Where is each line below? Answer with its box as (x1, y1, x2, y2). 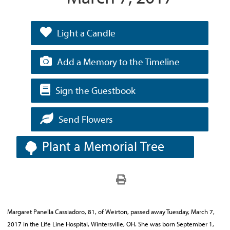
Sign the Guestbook (55, 84, 136, 97)
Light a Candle (57, 27, 116, 39)
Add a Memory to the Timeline (57, 55, 180, 68)
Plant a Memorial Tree (42, 138, 164, 155)
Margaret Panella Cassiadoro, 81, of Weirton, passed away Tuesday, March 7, (7, 207, 215, 216)
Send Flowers (59, 113, 113, 125)
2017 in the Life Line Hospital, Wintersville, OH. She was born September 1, (7, 220, 214, 228)
